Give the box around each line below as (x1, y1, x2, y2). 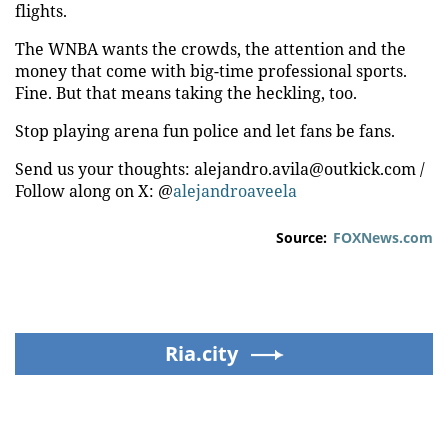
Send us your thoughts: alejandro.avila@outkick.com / (15, 157, 425, 180)
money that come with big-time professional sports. (15, 59, 407, 82)
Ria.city (164, 339, 238, 367)
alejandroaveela (173, 179, 297, 202)
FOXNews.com (333, 227, 433, 247)
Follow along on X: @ (15, 179, 173, 202)
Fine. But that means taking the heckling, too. (15, 81, 357, 104)
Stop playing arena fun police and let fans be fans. (15, 119, 395, 142)
